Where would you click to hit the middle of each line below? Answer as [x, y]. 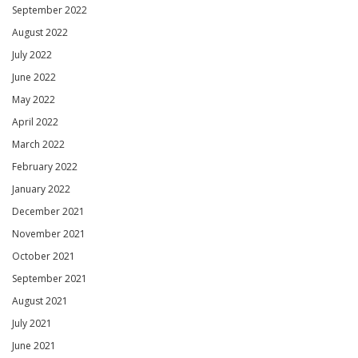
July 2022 [32, 55]
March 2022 [38, 145]
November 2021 [49, 234]
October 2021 [44, 257]
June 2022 [34, 78]
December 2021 [48, 212]
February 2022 [45, 167]
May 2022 [34, 100]
